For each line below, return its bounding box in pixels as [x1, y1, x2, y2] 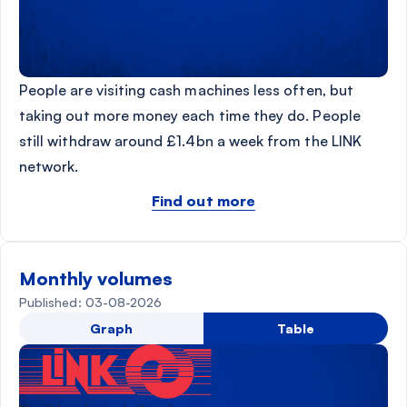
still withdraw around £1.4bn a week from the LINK [19, 132, 362, 151]
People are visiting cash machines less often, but [19, 81, 353, 100]
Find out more [152, 192, 255, 211]
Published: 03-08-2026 [19, 294, 163, 311]
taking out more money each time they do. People [19, 106, 361, 125]
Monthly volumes [19, 267, 173, 291]
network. [19, 157, 83, 176]
